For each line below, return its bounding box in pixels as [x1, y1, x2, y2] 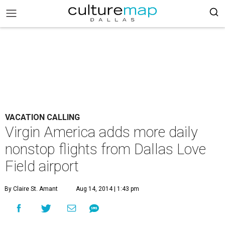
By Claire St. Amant [5, 185, 58, 192]
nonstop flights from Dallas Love [5, 141, 206, 158]
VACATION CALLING [5, 113, 80, 122]
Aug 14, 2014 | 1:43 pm [76, 185, 139, 192]
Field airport [5, 158, 79, 175]
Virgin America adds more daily [5, 124, 198, 141]
